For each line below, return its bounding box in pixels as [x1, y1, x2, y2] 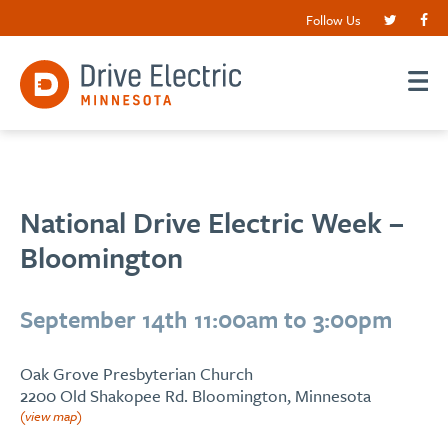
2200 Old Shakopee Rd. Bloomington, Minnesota [20, 383, 371, 408]
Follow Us [306, 10, 361, 30]
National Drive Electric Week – [20, 202, 404, 242]
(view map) [20, 406, 82, 426]
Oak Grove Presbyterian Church [20, 361, 253, 386]
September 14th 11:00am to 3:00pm [20, 302, 392, 336]
